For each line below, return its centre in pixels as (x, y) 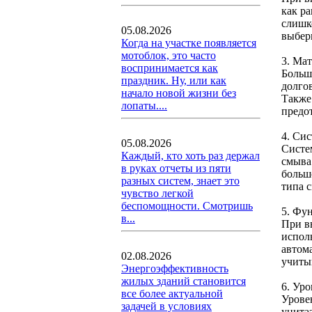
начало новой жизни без (179, 93)
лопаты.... (144, 106)
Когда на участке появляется (189, 43)
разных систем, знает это (180, 181)
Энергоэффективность (175, 268)
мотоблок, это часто (169, 55)
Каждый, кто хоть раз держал (190, 156)
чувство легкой (157, 193)
